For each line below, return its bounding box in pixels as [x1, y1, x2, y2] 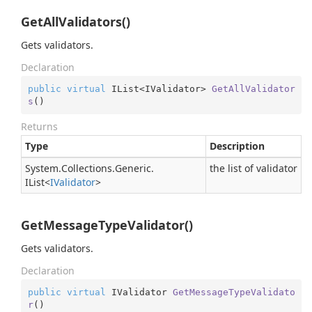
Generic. [115, 162, 154, 175]
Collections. [61, 162, 115, 175]
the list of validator [210, 162, 297, 175]
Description [210, 139, 265, 153]
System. [25, 162, 61, 175]
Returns [21, 120, 58, 133]
